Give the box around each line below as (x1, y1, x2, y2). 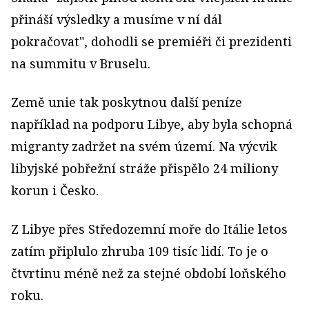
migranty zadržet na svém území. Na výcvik (11, 138, 277, 154)
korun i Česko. (11, 182, 99, 199)
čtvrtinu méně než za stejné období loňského (11, 265, 286, 281)
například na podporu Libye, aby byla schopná (11, 116, 292, 132)
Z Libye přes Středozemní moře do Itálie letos (11, 221, 288, 237)
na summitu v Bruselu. (11, 55, 150, 72)
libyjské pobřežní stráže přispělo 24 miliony (11, 160, 278, 177)
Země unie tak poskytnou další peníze (11, 94, 242, 110)
